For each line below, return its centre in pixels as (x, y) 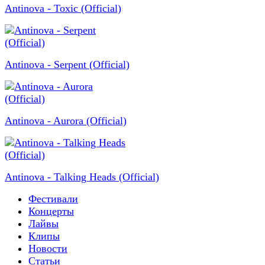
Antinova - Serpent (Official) (67, 65)
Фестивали (53, 199)
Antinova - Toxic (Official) (63, 9)
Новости (48, 249)
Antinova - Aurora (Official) (66, 121)
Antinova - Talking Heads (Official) (82, 177)
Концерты (51, 211)
